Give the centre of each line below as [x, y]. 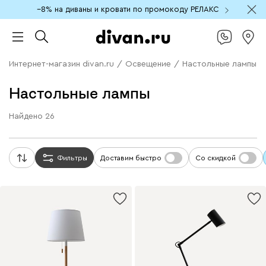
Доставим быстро [131, 158]
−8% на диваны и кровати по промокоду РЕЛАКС [128, 9]
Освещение [148, 64]
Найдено [27, 117]
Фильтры [72, 158]
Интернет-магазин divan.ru [61, 64]
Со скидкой [216, 158]
